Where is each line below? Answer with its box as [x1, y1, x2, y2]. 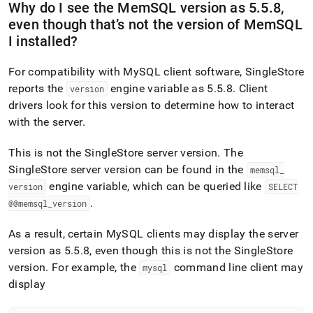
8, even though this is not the [82, 244, 234, 257]
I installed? [8, 33, 78, 50]
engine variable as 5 [107, 82, 214, 95]
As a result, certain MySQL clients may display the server [8, 227, 299, 240]
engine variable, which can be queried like [46, 180, 265, 193]
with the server [8, 115, 82, 129]
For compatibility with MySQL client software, [8, 65, 245, 78]
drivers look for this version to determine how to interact [8, 99, 295, 112]
